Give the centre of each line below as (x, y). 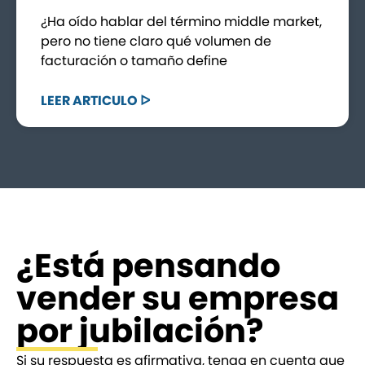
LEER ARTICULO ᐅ (95, 100)
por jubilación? (140, 330)
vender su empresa (178, 298)
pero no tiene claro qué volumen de (156, 41)
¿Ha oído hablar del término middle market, (181, 21)
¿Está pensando (148, 265)
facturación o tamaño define (134, 60)
